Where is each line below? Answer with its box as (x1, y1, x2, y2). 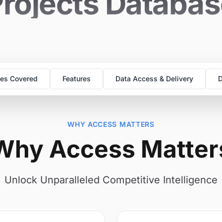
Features (62, 74, 91, 83)
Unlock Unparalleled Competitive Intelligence (4, 174, 218, 186)
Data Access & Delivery (115, 74, 193, 83)
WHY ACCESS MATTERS (67, 120, 155, 128)
